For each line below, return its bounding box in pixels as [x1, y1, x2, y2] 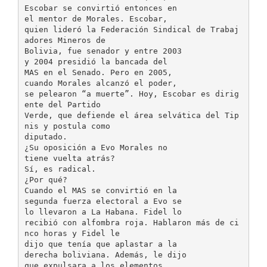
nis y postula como [24, 121, 110, 131]
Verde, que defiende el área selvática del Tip [24, 110, 239, 120]
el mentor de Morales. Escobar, [24, 14, 167, 23]
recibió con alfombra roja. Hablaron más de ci [24, 218, 239, 227]
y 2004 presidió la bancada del [24, 57, 167, 66]
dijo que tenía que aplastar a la [24, 239, 177, 249]
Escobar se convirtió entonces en [24, 3, 177, 13]
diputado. [24, 132, 67, 141]
